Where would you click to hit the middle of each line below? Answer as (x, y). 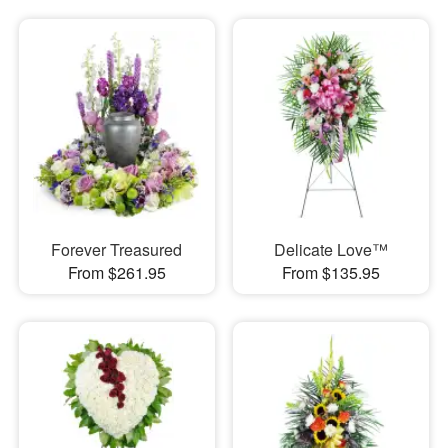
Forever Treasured (117, 250)
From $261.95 (116, 273)
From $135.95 (330, 273)
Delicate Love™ (330, 250)
